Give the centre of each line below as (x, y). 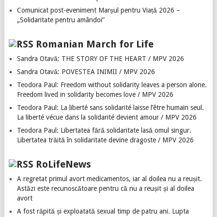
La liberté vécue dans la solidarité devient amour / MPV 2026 (107, 117)
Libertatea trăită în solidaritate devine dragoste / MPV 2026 (105, 140)
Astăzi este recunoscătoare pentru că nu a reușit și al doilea (105, 188)
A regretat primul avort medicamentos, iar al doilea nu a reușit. (109, 178)
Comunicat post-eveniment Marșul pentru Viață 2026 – (98, 10)
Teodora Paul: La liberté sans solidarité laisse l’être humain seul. (110, 107)
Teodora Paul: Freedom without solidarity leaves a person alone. (112, 85)
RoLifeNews (63, 164)
